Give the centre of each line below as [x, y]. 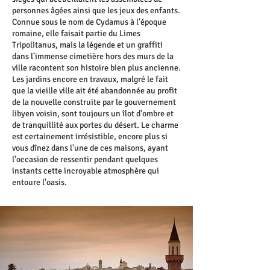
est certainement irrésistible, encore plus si [90, 137]
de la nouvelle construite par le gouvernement [94, 102]
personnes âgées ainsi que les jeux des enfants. [96, 11]
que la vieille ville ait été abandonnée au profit [95, 91]
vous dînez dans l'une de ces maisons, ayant [90, 148]
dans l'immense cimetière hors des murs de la [93, 56]
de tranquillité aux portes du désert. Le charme [95, 125]
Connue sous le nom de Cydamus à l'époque [89, 22]
